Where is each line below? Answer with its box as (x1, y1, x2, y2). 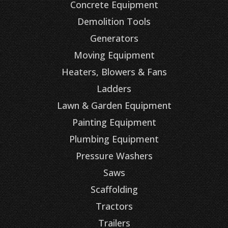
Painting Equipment (72, 116, 156, 128)
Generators (90, 32, 138, 44)
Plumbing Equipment (69, 132, 159, 145)
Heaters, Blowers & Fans (61, 65, 167, 78)
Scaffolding (90, 183, 138, 195)
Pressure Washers (75, 149, 153, 162)
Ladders (97, 82, 131, 95)
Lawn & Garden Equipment (56, 99, 172, 111)
